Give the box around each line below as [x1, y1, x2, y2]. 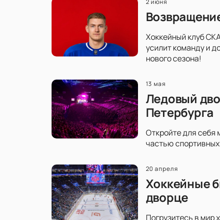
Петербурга [145, 104, 214, 120]
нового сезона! [145, 53, 201, 64]
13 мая [145, 79, 166, 88]
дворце [145, 189, 189, 205]
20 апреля [145, 164, 179, 173]
